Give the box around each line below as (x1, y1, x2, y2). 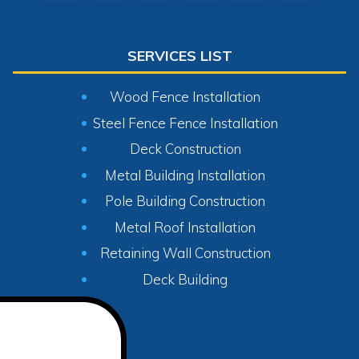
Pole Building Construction (105, 192, 265, 210)
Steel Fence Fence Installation (92, 114, 278, 131)
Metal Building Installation (105, 166, 265, 184)
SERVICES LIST (127, 46, 232, 66)
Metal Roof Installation (115, 218, 256, 236)
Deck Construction (129, 140, 241, 158)
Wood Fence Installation (110, 88, 260, 106)
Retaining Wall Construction (99, 244, 271, 262)
